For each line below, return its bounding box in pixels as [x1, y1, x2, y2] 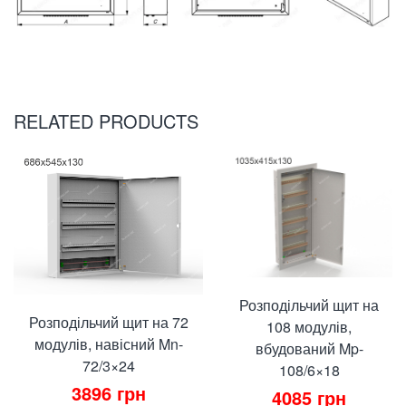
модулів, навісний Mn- [34, 333, 183, 354]
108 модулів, [266, 316, 352, 338]
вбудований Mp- [255, 338, 363, 360]
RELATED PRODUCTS [14, 108, 198, 135]
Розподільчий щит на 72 [28, 311, 188, 333]
